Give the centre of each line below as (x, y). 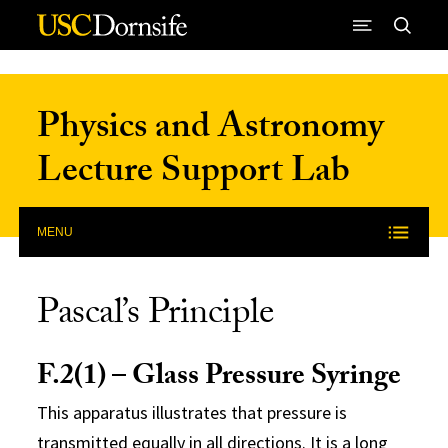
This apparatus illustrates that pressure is (192, 412)
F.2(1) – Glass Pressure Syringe (219, 379)
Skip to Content (78, 40)
